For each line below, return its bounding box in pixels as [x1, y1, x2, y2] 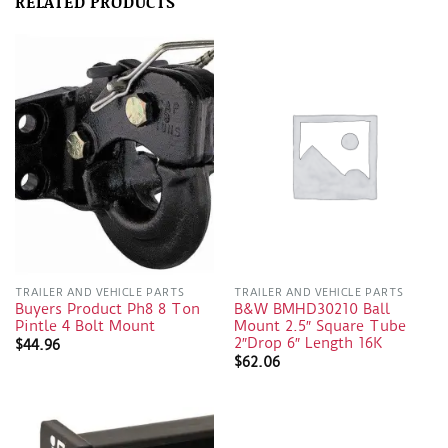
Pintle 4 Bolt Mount [14, 318, 155, 336]
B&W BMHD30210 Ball [233, 301, 390, 319]
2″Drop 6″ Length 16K [233, 335, 382, 353]
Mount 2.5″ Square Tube [233, 318, 406, 336]
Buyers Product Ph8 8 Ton [14, 301, 200, 319]
